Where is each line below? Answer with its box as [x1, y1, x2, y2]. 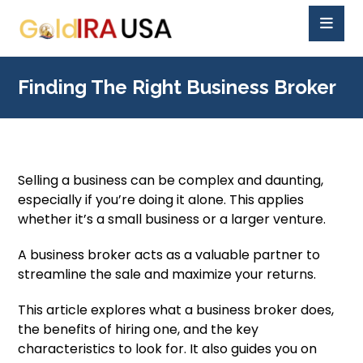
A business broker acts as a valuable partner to [18, 246, 321, 264]
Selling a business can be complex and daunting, [18, 171, 324, 190]
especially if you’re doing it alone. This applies [18, 190, 305, 209]
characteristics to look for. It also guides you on [18, 340, 318, 358]
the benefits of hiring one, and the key [18, 320, 259, 339]
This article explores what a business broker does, [18, 301, 335, 319]
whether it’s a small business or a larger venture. [18, 210, 327, 228]
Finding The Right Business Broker [18, 75, 337, 99]
